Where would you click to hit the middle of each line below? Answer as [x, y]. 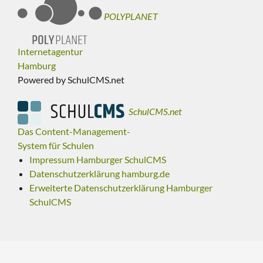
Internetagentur [50, 52]
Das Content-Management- [74, 131]
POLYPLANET [131, 16]
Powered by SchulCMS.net [71, 80]
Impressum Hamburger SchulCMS [98, 160]
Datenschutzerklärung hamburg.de [100, 174]
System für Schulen [56, 146]
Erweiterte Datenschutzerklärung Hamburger [121, 188]
